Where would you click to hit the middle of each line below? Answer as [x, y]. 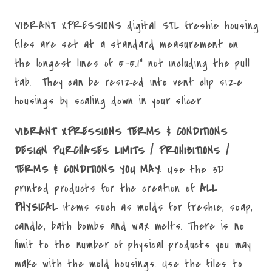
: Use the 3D [192, 169]
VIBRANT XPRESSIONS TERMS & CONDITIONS [121, 131]
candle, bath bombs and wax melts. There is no [129, 226]
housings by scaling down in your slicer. [114, 101]
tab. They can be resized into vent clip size [128, 82]
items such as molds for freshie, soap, [155, 207]
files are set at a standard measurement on [127, 45]
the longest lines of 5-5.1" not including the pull [132, 63]
